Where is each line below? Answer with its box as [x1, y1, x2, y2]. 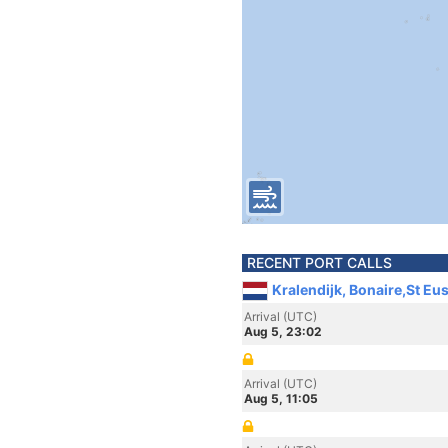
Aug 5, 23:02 [244, 324, 322, 339]
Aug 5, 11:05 [244, 391, 318, 406]
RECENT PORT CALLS [247, 254, 392, 271]
